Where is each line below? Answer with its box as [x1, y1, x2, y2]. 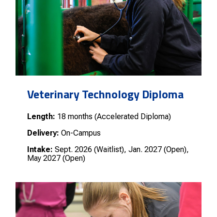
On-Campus [59, 128, 101, 138]
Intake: [27, 145, 53, 154]
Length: [27, 112, 55, 121]
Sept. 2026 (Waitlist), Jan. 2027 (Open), [53, 145, 189, 154]
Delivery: [27, 128, 59, 138]
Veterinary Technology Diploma [27, 85, 184, 103]
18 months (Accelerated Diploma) [55, 112, 171, 121]
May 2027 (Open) [27, 154, 85, 163]
